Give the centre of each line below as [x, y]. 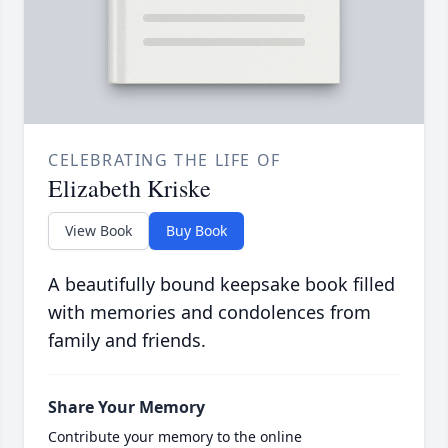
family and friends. [127, 339]
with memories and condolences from [209, 311]
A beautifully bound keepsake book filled [221, 283]
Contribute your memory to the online [175, 436]
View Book [98, 230]
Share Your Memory [126, 406]
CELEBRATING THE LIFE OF [164, 159]
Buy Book [196, 230]
